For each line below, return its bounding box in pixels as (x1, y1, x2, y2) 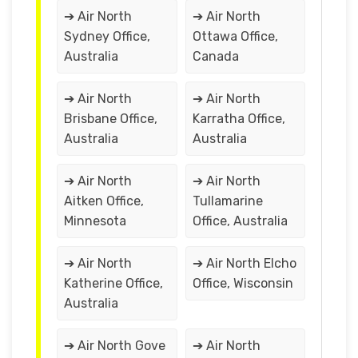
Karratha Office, (192, 110, 285, 126)
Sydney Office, (64, 28, 150, 44)
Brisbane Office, (64, 110, 157, 126)
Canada (192, 48, 239, 64)
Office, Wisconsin (192, 275, 293, 291)
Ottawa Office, (192, 28, 278, 44)
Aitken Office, (64, 193, 144, 209)
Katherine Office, (64, 275, 163, 291)
